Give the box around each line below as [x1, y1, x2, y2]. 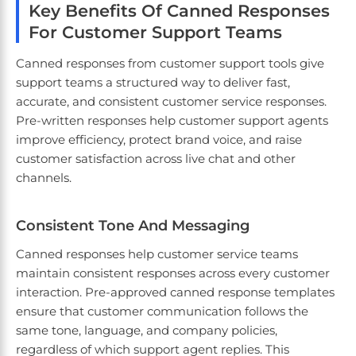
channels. [16, 170, 72, 186]
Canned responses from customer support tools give [16, 56, 324, 72]
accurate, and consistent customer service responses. [16, 94, 327, 110]
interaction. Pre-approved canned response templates [16, 284, 335, 300]
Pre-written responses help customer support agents [16, 113, 328, 129]
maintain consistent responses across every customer [16, 265, 330, 281]
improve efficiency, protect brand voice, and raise [16, 132, 302, 148]
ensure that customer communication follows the [16, 304, 308, 319]
